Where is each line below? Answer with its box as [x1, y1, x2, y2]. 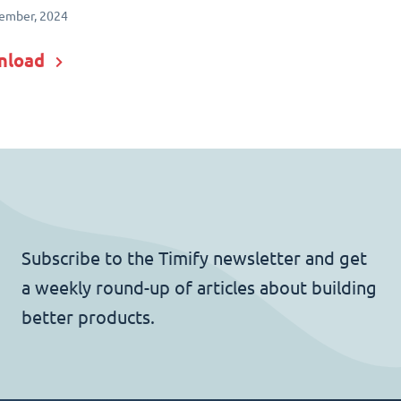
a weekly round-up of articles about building [21, 277, 377, 298]
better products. [21, 306, 155, 328]
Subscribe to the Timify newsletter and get [21, 247, 367, 269]
